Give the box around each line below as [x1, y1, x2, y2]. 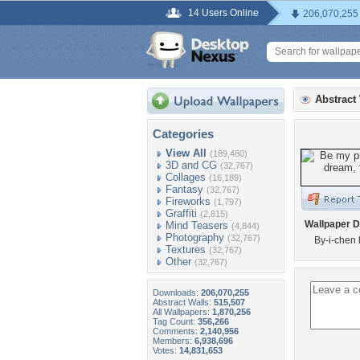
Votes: [153, 346, 179, 355]
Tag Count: [153, 317, 198, 326]
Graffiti [166, 207, 197, 219]
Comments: [153, 326, 200, 336]
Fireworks [166, 195, 211, 207]
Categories [153, 127, 214, 141]
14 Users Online [188, 7, 259, 18]
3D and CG [166, 159, 217, 171]
